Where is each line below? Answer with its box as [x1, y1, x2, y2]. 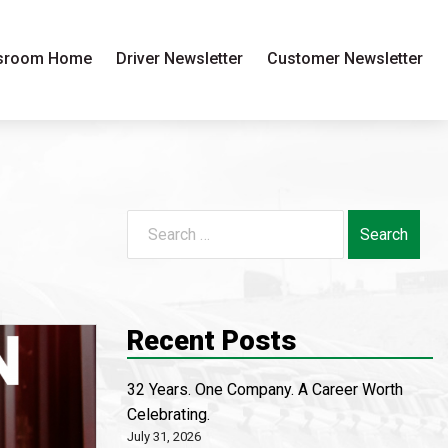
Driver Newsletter [116, 49, 243, 68]
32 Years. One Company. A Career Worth [127, 380, 403, 399]
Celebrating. [127, 405, 210, 424]
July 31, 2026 [127, 429, 201, 444]
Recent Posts [127, 324, 296, 357]
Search [126, 209, 195, 234]
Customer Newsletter [267, 49, 423, 68]
